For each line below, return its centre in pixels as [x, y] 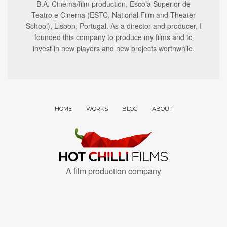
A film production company [113, 171]
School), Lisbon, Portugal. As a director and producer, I [113, 26]
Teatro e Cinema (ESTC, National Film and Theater [113, 14]
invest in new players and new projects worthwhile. [113, 48]
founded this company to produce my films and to [113, 37]
